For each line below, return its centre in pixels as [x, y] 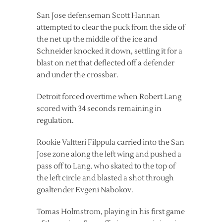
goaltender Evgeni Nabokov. [85, 190]
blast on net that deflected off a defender [106, 63]
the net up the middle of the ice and [97, 39]
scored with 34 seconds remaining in [99, 109]
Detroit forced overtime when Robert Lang [109, 97]
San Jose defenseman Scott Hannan [98, 16]
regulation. [55, 121]
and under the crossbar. [78, 75]
